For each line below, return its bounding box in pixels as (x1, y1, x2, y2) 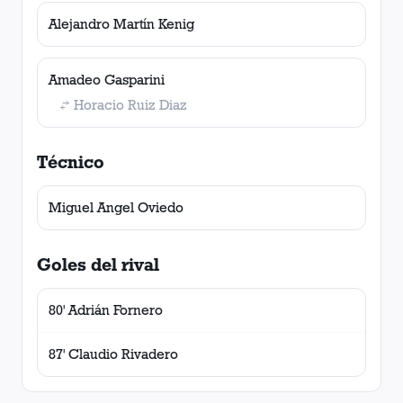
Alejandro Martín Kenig (49, 15, 194, 32)
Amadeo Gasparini (49, 71, 165, 88)
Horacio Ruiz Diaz (74, 96, 187, 113)
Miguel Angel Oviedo (49, 199, 184, 216)
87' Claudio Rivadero (49, 345, 178, 363)
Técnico (37, 151, 104, 173)
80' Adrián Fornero (49, 301, 163, 318)
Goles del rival (37, 254, 159, 275)
